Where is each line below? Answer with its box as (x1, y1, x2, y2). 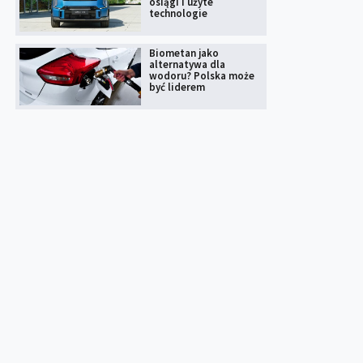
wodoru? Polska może (149, 69, 254, 83)
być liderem (149, 80, 205, 95)
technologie (149, 6, 207, 21)
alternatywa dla (149, 58, 225, 72)
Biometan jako (149, 46, 219, 61)
